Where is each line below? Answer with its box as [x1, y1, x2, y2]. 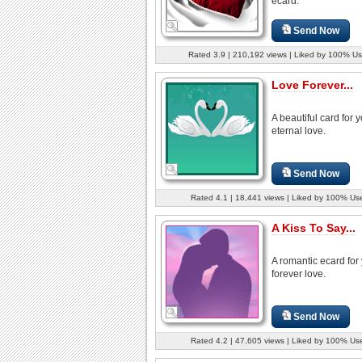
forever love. [271, 267, 326, 280]
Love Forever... [271, 78, 353, 91]
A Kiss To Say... [271, 221, 356, 234]
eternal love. [271, 124, 326, 137]
